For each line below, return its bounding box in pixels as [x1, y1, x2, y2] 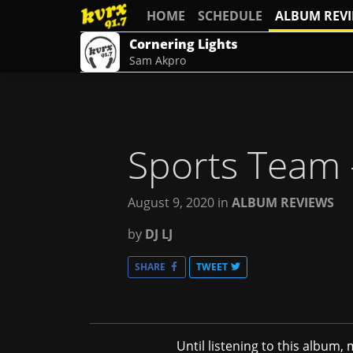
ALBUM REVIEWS [232, 193, 334, 211]
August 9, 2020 [128, 193, 214, 211]
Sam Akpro [129, 53, 186, 68]
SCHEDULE [198, 7, 262, 24]
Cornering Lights [129, 35, 238, 53]
